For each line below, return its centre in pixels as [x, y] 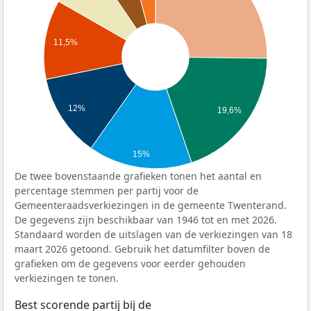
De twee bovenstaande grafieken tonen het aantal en [138, 176]
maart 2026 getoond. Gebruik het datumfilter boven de [142, 249]
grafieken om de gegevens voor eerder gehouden [130, 263]
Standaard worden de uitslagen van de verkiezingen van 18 [153, 234]
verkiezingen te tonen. [67, 278]
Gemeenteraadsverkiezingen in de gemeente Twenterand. [151, 205]
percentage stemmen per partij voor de [107, 190]
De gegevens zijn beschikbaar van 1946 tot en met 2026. [146, 219]
